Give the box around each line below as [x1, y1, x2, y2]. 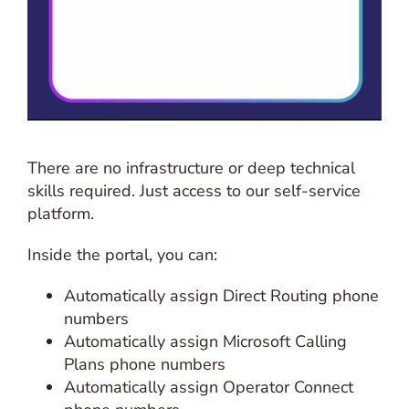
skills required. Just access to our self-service [26, 180, 361, 203]
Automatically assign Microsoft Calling [63, 330, 347, 353]
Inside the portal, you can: [26, 244, 217, 267]
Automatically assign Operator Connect [63, 376, 353, 399]
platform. [26, 203, 94, 225]
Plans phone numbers [63, 353, 225, 376]
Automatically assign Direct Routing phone [63, 285, 379, 308]
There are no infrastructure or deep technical [26, 157, 355, 180]
